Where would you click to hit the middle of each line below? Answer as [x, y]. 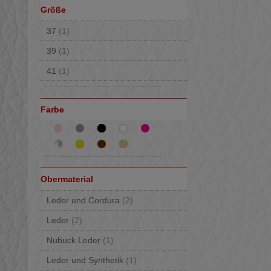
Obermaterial [67, 179]
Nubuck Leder [75, 240]
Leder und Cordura [85, 200]
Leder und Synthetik [87, 260]
